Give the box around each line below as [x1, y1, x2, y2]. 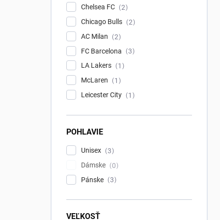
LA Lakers [81, 61, 113, 70]
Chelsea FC [81, 3, 116, 11]
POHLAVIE [66, 127, 103, 137]
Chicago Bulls [81, 18, 124, 26]
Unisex [81, 146, 103, 154]
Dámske [81, 161, 107, 169]
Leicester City [81, 91, 123, 99]
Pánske [81, 175, 105, 184]
